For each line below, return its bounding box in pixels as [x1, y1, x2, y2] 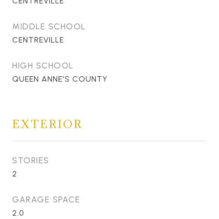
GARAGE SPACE [12, 195, 80, 204]
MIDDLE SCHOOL [12, 22, 86, 31]
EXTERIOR [12, 117, 83, 131]
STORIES [12, 155, 49, 165]
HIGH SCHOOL [12, 61, 74, 70]
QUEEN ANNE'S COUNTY [12, 74, 108, 84]
